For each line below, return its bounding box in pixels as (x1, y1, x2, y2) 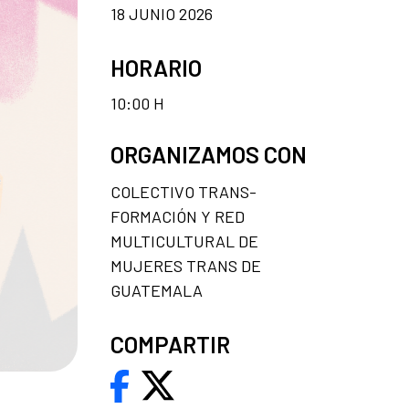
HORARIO (110, 53, 202, 81)
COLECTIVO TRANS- (110, 181, 257, 202)
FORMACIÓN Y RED (110, 205, 245, 226)
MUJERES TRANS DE (110, 255, 261, 276)
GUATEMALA (110, 279, 203, 300)
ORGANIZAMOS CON (110, 140, 307, 168)
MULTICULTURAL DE (110, 230, 258, 251)
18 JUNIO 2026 (110, 3, 213, 24)
